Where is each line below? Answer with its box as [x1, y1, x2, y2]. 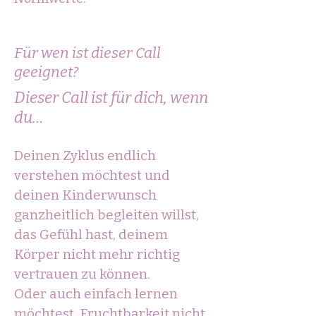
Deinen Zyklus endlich [14, 147, 156, 164]
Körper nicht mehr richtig [14, 246, 180, 262]
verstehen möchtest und [14, 167, 170, 183]
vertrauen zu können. [14, 266, 150, 282]
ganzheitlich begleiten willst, [14, 207, 199, 223]
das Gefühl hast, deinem [14, 226, 168, 243]
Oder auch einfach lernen [14, 286, 178, 302]
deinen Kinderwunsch [14, 187, 157, 203]
